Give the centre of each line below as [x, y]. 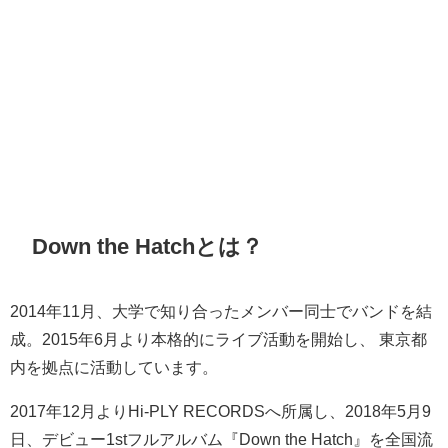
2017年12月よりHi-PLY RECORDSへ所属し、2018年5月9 [220, 410]
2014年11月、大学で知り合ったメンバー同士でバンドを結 [221, 310]
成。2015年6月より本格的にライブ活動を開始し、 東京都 [218, 338]
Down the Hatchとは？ [148, 246]
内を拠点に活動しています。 [114, 366]
